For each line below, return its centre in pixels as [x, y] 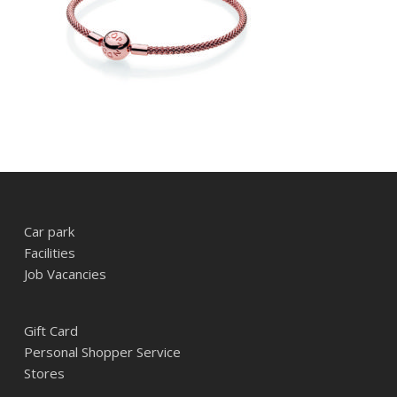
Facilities [49, 253]
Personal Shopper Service [102, 352]
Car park [49, 231]
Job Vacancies [65, 274]
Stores [44, 373]
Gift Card [51, 331]
